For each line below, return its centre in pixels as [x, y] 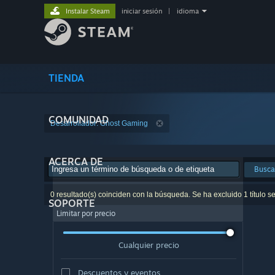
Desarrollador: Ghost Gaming [99, 123]
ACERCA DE [76, 161]
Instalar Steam [88, 11]
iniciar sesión [142, 11]
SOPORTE [72, 203]
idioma [188, 11]
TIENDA [66, 78]
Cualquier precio [149, 245]
